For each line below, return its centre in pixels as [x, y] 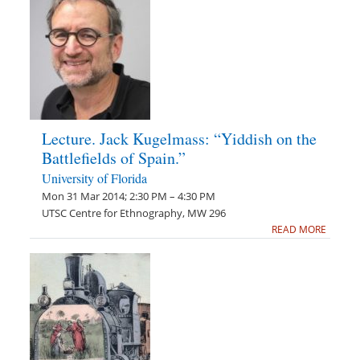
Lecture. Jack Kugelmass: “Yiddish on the [180, 139]
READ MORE [299, 229]
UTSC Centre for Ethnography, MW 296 [134, 213]
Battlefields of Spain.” [114, 158]
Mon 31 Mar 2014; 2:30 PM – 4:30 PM [129, 196]
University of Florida [95, 178]
